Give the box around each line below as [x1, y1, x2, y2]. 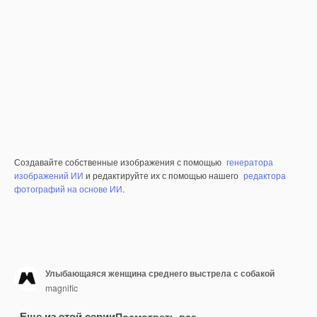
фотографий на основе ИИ [14, 183, 122, 195]
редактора [243, 169, 286, 182]
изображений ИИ [14, 169, 83, 182]
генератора [226, 156, 273, 168]
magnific [45, 281, 78, 294]
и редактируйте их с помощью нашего [83, 169, 241, 182]
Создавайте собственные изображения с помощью [14, 156, 224, 168]
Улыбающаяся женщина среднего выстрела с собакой [45, 266, 275, 279]
